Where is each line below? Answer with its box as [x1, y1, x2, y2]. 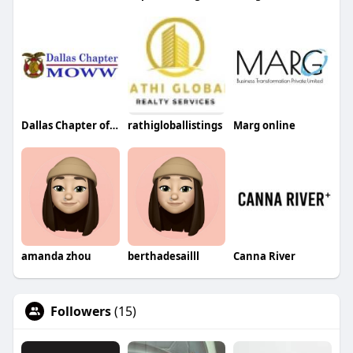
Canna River [233, 248, 296, 263]
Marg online [233, 118, 296, 133]
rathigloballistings [127, 118, 222, 133]
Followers [50, 302, 111, 320]
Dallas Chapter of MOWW [109, 118, 118, 133]
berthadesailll [127, 248, 199, 263]
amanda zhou [20, 248, 91, 263]
